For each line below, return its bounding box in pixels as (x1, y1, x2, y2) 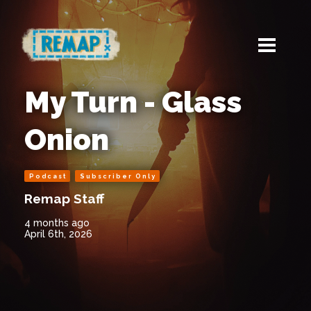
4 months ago (24, 217, 90, 228)
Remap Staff (24, 191, 104, 206)
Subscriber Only (80, 173, 156, 180)
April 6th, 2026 (24, 228, 92, 239)
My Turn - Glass (24, 85, 242, 119)
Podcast (29, 173, 67, 180)
